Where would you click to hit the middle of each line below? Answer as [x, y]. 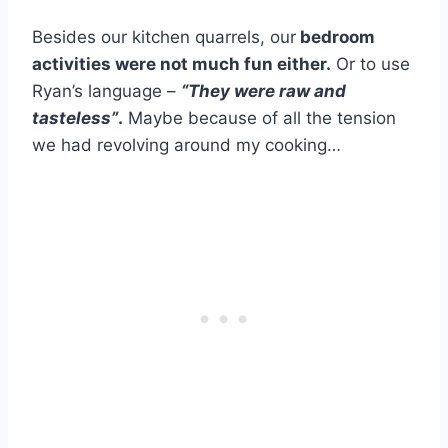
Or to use [370, 64]
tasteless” [75, 118]
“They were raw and [263, 91]
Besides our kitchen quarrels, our [164, 37]
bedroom [335, 37]
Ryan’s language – [106, 91]
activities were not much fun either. [181, 64]
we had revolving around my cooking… [189, 145]
